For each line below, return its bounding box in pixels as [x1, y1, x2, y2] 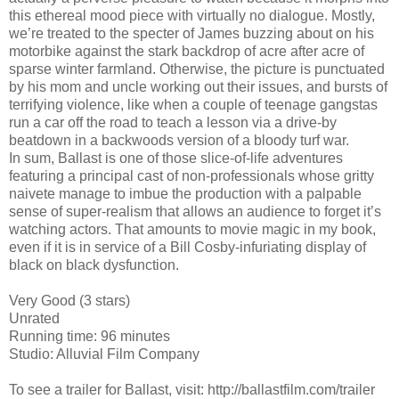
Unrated [9, 310, 60, 326]
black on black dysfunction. [9, 256, 179, 273]
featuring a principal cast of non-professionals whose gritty [9, 167, 374, 183]
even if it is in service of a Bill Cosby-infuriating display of [9, 239, 366, 255]
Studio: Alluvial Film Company [9, 346, 199, 362]
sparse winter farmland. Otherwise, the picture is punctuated [9, 61, 385, 77]
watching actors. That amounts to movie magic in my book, [9, 221, 376, 237]
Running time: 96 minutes [9, 328, 170, 344]
